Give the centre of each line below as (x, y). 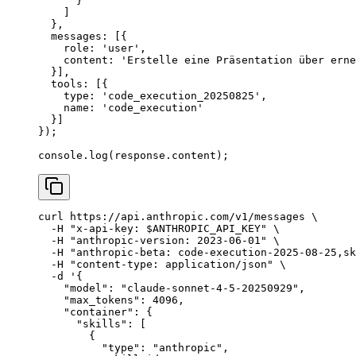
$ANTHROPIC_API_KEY (203, 229)
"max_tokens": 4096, (111, 300)
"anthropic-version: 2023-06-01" (165, 241)
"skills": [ (92, 324)
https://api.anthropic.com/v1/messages (184, 217)
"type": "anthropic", (133, 348)
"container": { (95, 312)
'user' (121, 48)
